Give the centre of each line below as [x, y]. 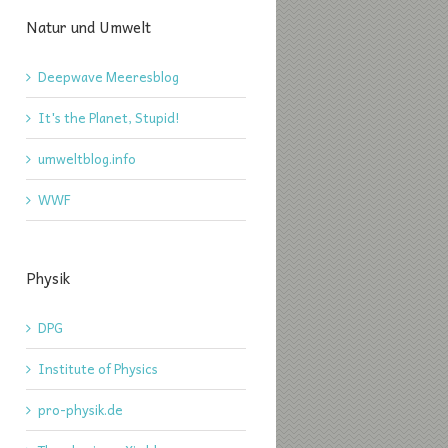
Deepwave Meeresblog [108, 76]
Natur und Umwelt [88, 27]
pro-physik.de [80, 409]
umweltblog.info [87, 158]
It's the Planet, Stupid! [109, 117]
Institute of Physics [98, 368]
